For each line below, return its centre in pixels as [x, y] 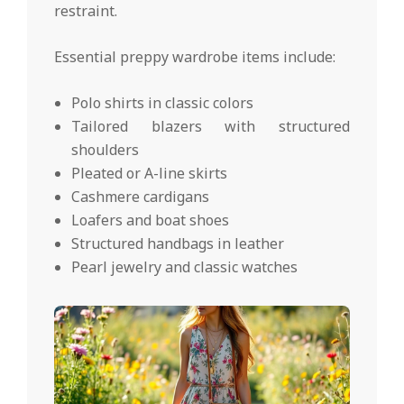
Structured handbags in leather [178, 243]
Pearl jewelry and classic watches [185, 266]
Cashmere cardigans [141, 196]
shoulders [106, 149]
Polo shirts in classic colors [163, 102]
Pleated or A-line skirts [150, 173]
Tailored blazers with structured [211, 126]
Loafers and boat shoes [151, 220]
